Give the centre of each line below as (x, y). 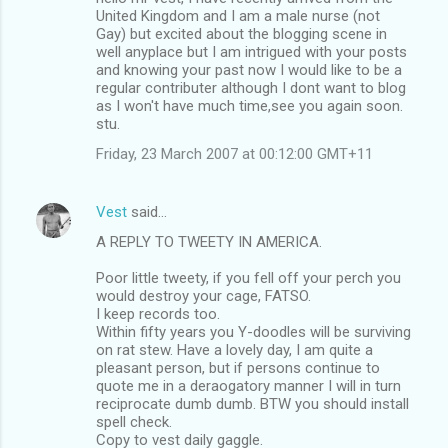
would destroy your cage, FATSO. (203, 295)
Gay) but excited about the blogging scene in (241, 33)
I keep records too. (158, 313)
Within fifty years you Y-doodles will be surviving (253, 331)
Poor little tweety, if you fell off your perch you (248, 277)
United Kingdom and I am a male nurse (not (238, 15)
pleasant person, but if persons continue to (238, 367)
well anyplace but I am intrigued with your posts (251, 51)
